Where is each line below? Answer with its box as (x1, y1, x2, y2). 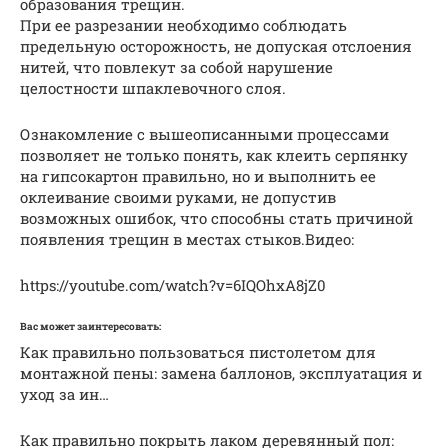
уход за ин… (20, 384, 109, 405)
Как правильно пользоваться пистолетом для (20, 342, 376, 363)
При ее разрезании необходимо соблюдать (20, 15, 347, 36)
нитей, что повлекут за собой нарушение (20, 57, 333, 78)
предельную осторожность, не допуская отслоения (20, 36, 412, 57)
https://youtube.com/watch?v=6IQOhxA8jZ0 (20, 275, 326, 296)
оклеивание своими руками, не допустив (20, 187, 336, 208)
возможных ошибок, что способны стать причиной (20, 208, 413, 229)
